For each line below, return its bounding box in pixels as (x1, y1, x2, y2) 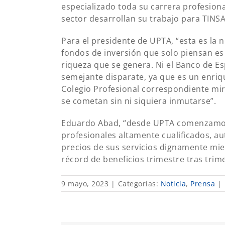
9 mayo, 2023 (61, 178, 108, 188)
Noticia (160, 178, 186, 188)
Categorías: (118, 178, 161, 188)
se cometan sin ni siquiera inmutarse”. (61, 95, 216, 106)
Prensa (190, 178, 215, 188)
